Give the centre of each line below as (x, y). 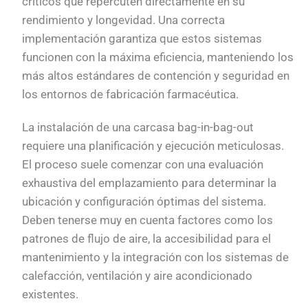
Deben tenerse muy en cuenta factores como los (148, 220)
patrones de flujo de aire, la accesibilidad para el (147, 238)
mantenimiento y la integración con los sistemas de (156, 257)
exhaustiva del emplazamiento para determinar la (150, 183)
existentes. (51, 294)
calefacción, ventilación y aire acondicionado (137, 275)
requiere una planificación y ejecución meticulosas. (153, 145)
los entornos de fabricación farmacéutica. (131, 95)
